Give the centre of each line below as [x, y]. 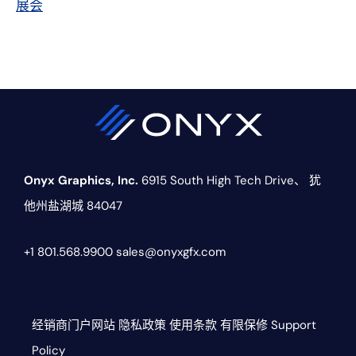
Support [294, 325]
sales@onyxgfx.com [171, 252]
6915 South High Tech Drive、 [222, 181]
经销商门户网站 [74, 325]
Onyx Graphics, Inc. [81, 181]
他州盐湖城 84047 [73, 206]
